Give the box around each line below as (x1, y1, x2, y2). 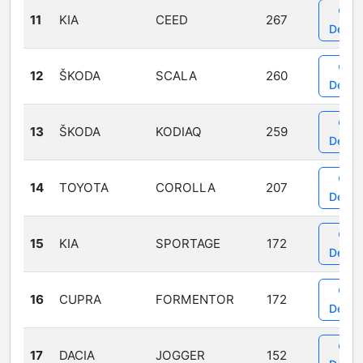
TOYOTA (59, 180, 109, 195)
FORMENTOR (156, 292, 234, 307)
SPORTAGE (156, 236, 220, 251)
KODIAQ (156, 124, 202, 139)
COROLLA (156, 180, 216, 195)
